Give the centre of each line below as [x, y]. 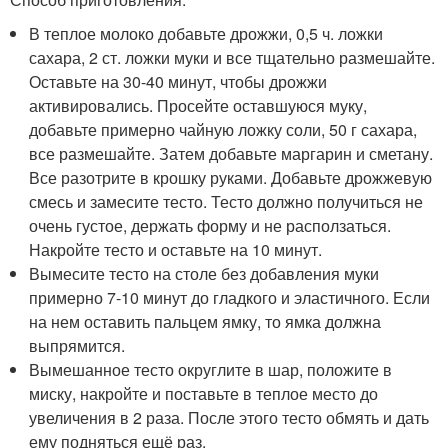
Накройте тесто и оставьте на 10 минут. [176, 249]
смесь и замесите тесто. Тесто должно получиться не [226, 201]
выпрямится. [77, 345]
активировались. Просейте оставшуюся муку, [198, 105]
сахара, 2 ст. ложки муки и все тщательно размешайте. [232, 57]
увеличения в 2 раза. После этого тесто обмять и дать [229, 417]
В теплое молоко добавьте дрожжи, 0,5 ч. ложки [206, 33]
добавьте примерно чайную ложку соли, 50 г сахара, [223, 129]
